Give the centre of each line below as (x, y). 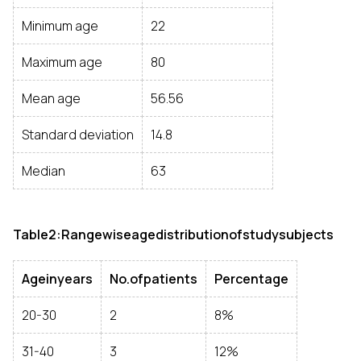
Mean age (51, 98)
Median (44, 171)
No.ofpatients (154, 279)
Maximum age (62, 62)
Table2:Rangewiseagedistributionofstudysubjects (173, 234)
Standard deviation (78, 135)
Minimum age (60, 26)
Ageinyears (57, 279)
